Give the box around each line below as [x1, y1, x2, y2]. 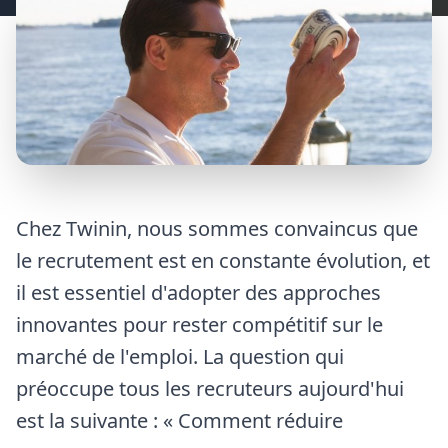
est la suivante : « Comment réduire [16, 406, 343, 434]
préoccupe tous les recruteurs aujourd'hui [16, 374, 404, 402]
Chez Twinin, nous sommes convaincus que [16, 214, 418, 242]
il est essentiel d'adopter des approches [16, 278, 381, 306]
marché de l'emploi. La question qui [16, 342, 344, 370]
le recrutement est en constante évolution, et [16, 246, 430, 274]
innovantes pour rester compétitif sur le [16, 310, 383, 338]
